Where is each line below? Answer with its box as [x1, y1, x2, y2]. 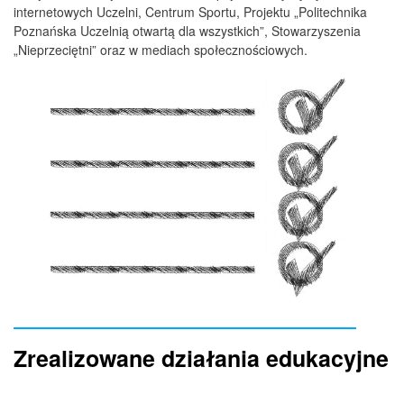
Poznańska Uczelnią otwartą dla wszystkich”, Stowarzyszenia [14, 22, 364, 41]
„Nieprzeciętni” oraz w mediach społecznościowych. [14, 41, 308, 60]
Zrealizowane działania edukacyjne [14, 342, 389, 375]
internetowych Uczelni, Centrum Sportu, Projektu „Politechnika [14, 3, 367, 22]
